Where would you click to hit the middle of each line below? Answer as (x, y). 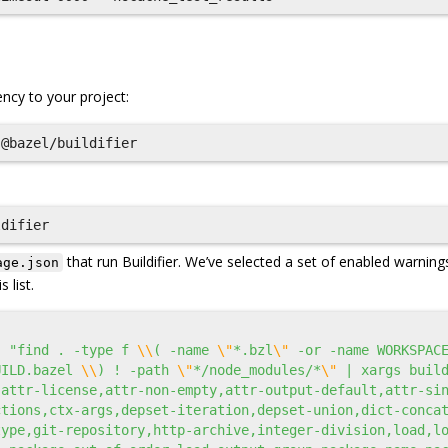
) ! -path (137, 370)
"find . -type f (73, 350)
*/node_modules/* (257, 370)
